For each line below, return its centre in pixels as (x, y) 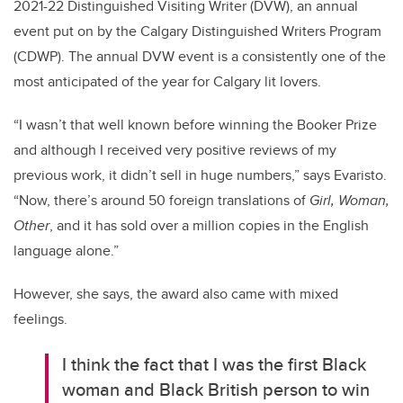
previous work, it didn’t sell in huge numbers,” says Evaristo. (200, 175)
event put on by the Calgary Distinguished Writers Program (197, 31)
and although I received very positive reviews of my (175, 150)
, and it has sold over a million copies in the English (209, 226)
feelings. (40, 319)
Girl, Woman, (349, 201)
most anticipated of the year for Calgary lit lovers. (167, 82)
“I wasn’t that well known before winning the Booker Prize (195, 125)
